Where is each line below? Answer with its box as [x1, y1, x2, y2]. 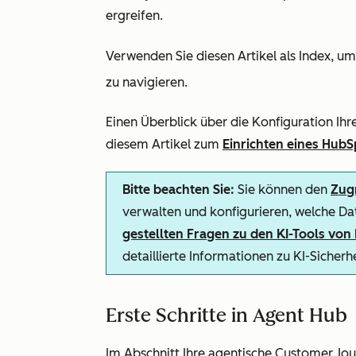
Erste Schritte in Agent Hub [106, 304, 347, 327]
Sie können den [234, 182, 331, 197]
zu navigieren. [106, 75, 188, 90]
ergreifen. [106, 8, 163, 23]
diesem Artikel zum [106, 137, 222, 152]
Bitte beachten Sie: [122, 182, 234, 197]
